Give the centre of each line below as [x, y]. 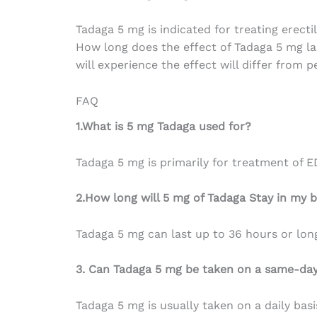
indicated [185, 30]
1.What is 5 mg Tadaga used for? [163, 126]
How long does [118, 47]
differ [257, 65]
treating [256, 30]
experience [127, 65]
